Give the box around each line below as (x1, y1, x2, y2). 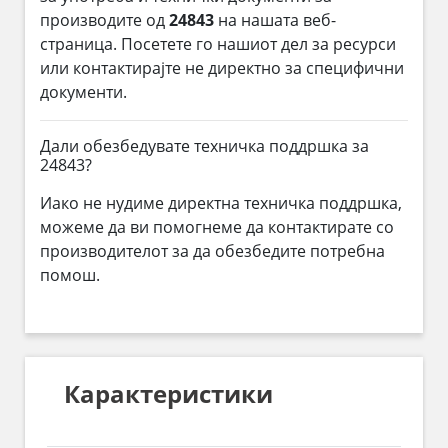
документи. (40, 80, 127, 103)
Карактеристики (63, 377, 273, 411)
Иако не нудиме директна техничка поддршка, (40, 191, 402, 214)
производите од (40, 8, 169, 31)
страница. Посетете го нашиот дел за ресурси (40, 32, 396, 55)
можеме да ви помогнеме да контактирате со (40, 215, 394, 238)
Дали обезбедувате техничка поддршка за (40, 134, 369, 157)
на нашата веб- (214, 8, 336, 31)
